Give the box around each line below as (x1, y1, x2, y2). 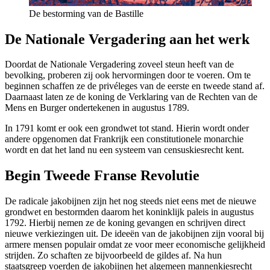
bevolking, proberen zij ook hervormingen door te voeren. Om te (5, 70, 251, 81)
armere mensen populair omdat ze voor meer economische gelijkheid (5, 239, 265, 250)
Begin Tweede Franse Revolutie (5, 168, 199, 184)
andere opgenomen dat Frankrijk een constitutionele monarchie (5, 134, 243, 145)
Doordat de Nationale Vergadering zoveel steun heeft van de (5, 59, 234, 70)
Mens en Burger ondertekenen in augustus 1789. (5, 102, 189, 113)
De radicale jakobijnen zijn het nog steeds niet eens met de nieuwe (5, 196, 256, 207)
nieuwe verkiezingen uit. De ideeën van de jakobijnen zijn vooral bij (5, 228, 264, 239)
